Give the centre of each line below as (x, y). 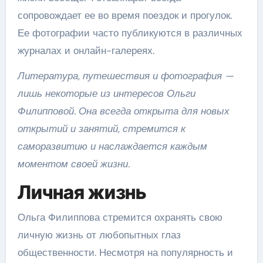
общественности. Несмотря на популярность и (125, 252)
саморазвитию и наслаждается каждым (112, 146)
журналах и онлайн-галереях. (86, 50)
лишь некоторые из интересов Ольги (106, 93)
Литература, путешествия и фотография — (125, 76)
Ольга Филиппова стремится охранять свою (120, 217)
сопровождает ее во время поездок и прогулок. (124, 15)
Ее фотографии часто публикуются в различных (130, 33)
